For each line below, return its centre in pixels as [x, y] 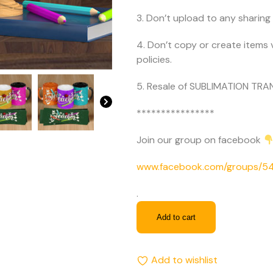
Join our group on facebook [200, 140]
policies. [154, 60]
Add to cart [176, 218]
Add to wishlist [184, 260]
